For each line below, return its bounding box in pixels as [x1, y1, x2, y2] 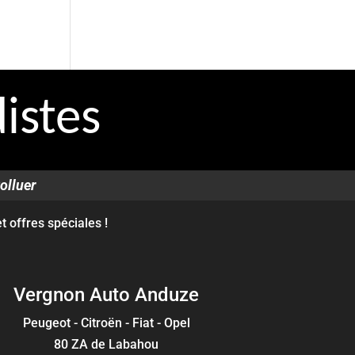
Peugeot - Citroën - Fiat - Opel [22, 315, 190, 330]
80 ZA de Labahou [54, 336, 159, 352]
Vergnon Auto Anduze [13, 283, 200, 306]
